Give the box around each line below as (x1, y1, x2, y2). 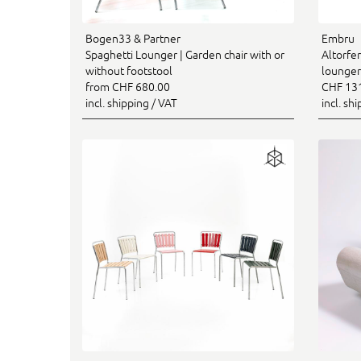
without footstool (85, 64, 172, 77)
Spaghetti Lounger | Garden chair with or (85, 48, 284, 61)
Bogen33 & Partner (85, 32, 180, 45)
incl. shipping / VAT (85, 97, 177, 110)
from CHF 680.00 (85, 81, 170, 93)
